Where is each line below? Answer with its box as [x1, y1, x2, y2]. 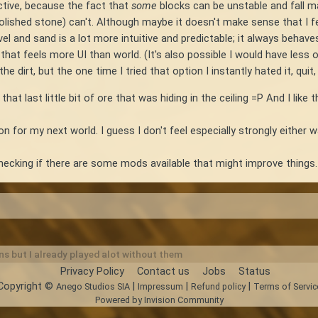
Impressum [137, 280, 183, 292]
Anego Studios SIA [55, 280, 130, 292]
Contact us [137, 264, 190, 278]
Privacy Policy [60, 264, 124, 278]
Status [238, 264, 270, 278]
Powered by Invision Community [94, 294, 224, 305]
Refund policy [190, 280, 246, 292]
